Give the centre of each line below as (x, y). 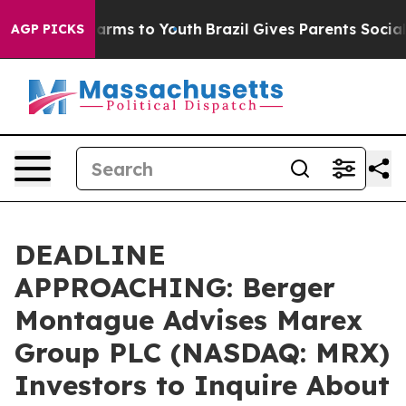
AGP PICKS (48, 29)
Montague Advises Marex (188, 320)
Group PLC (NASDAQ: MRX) (202, 353)
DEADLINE (90, 255)
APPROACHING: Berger (175, 287)
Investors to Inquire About (202, 385)
